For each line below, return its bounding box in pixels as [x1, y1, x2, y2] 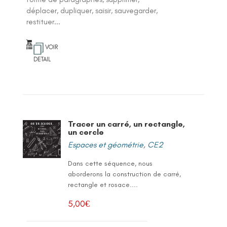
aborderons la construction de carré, [67, 169, 181, 178]
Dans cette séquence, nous [67, 159, 153, 168]
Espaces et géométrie [67, 139, 143, 149]
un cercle [67, 127, 104, 137]
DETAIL [33, 55, 51, 63]
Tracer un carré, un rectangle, [67, 119, 185, 129]
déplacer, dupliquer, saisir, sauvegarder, [26, 6, 158, 15]
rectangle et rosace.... [67, 180, 138, 189]
